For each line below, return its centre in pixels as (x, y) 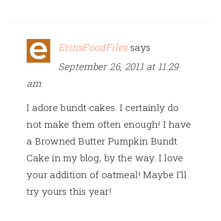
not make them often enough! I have (109, 124)
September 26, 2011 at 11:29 (119, 66)
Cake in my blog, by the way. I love (105, 157)
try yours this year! (69, 191)
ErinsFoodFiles (93, 47)
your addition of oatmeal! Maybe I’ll (107, 174)
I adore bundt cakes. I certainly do (103, 107)
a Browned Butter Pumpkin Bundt (102, 141)
